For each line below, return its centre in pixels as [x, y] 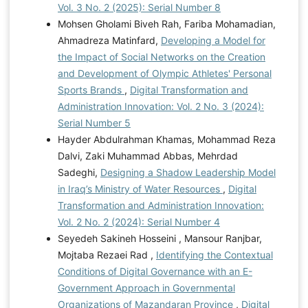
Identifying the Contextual [214, 254]
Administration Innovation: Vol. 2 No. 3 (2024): [161, 106]
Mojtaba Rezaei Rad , [107, 254]
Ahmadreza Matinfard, [109, 40]
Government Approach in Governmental [146, 287]
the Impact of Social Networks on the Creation [161, 56]
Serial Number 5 [94, 122]
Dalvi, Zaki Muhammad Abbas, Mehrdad [147, 155]
